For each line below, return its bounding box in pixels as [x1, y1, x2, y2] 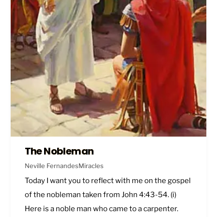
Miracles [78, 161, 104, 170]
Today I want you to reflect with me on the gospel [24, 176, 191, 186]
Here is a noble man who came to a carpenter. [24, 204, 180, 214]
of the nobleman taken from [24, 190, 122, 200]
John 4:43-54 [121, 190, 168, 200]
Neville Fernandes [24, 161, 78, 170]
